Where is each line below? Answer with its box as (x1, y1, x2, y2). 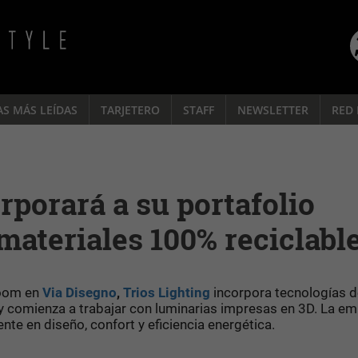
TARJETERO (100, 101, 160, 117)
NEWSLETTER (237, 101, 308, 117)
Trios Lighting (123, 284, 210, 300)
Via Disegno (42, 284, 117, 300)
